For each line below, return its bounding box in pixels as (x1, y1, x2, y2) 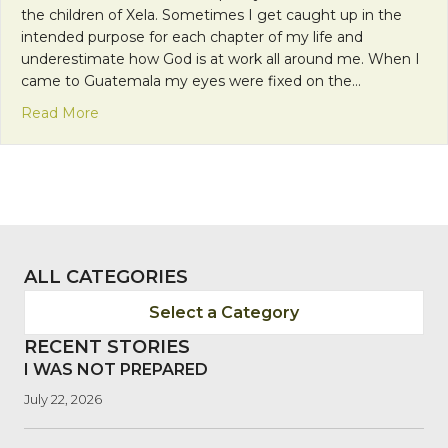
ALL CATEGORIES (24, 265, 188, 288)
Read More (21, 103, 99, 122)
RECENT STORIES (24, 335, 190, 358)
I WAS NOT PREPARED (24, 359, 208, 379)
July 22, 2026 (24, 390, 102, 407)
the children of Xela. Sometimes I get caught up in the (21, 5, 402, 24)
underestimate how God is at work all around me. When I (21, 49, 420, 68)
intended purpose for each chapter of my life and (21, 27, 363, 46)
